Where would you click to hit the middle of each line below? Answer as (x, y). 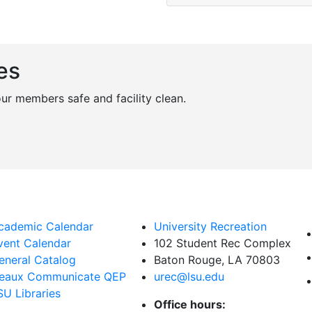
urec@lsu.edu (189, 277)
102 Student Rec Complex (223, 243)
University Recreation (210, 227)
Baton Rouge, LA (200, 260)
